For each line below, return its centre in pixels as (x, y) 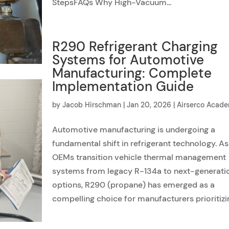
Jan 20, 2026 (149, 105)
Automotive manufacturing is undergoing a (134, 130)
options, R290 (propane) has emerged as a (134, 185)
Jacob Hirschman (92, 105)
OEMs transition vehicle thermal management (139, 157)
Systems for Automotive (128, 60)
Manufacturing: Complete (132, 73)
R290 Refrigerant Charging (135, 47)
